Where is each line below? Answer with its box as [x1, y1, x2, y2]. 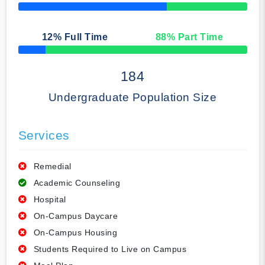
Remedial [33, 161, 72, 172]
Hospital [33, 195, 66, 205]
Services [18, 128, 70, 143]
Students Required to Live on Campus [33, 244, 186, 254]
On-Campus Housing [33, 228, 117, 238]
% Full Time [53, 32, 108, 43]
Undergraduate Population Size [48, 91, 217, 104]
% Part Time [166, 32, 224, 43]
